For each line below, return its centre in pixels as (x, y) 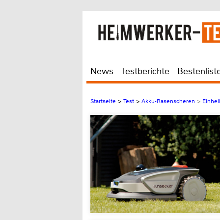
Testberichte (145, 71)
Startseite (103, 101)
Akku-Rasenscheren (168, 101)
